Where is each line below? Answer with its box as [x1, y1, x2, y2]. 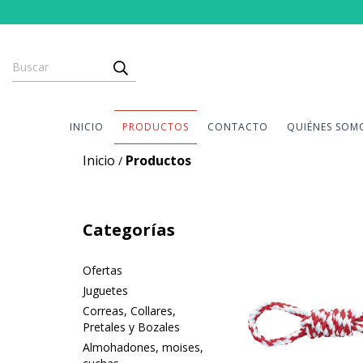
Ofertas [83, 263, 122, 278]
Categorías [83, 219, 175, 241]
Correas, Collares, [83, 303, 176, 318]
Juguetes [83, 283, 128, 298]
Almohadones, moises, [83, 340, 203, 355]
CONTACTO [207, 120, 268, 134]
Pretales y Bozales [83, 319, 180, 335]
